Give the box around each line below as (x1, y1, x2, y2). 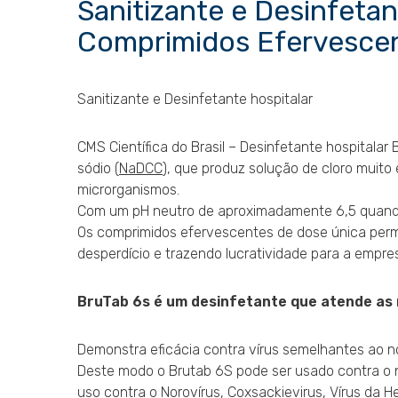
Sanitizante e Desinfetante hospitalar (77, 91, 313, 108)
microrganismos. (77, 181, 179, 199)
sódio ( (77, 160, 119, 178)
